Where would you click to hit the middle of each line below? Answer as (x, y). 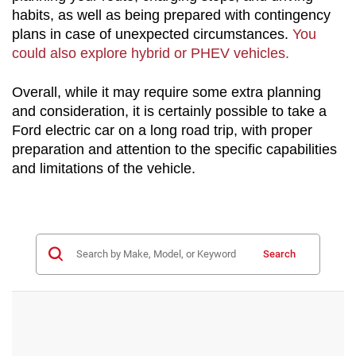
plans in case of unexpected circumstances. (152, 34)
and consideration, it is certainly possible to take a (169, 111)
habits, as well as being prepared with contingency (171, 15)
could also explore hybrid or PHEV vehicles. (151, 53)
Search (279, 253)
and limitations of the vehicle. (104, 168)
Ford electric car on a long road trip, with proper (162, 130)
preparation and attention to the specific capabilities (174, 149)
